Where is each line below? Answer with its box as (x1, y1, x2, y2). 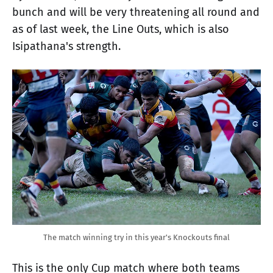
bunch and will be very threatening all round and (12, 5, 260, 19)
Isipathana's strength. (12, 39, 121, 53)
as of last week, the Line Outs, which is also (12, 22, 229, 36)
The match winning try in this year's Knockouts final (43, 232, 230, 242)
